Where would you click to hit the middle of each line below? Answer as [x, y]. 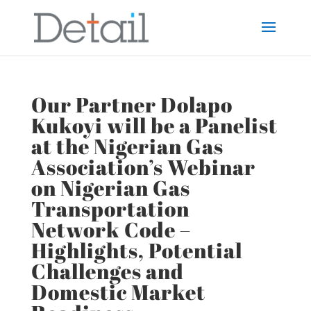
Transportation [110, 209]
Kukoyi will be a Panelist [154, 125]
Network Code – [111, 229]
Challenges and [107, 271]
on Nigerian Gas [110, 188]
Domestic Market [118, 292]
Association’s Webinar [143, 167]
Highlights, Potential [136, 250]
